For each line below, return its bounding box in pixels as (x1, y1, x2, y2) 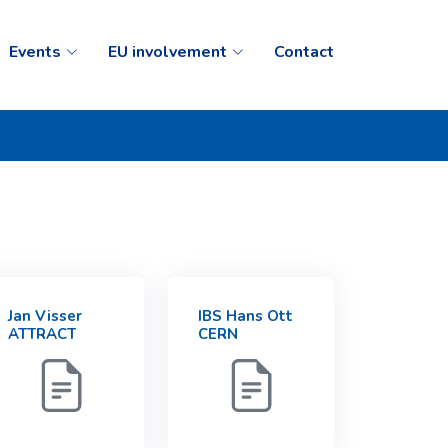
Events (9, 40, 61, 63)
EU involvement (108, 40, 227, 63)
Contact (274, 40, 334, 63)
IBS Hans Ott (198, 306, 293, 326)
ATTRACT (8, 324, 76, 344)
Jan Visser (8, 306, 82, 326)
